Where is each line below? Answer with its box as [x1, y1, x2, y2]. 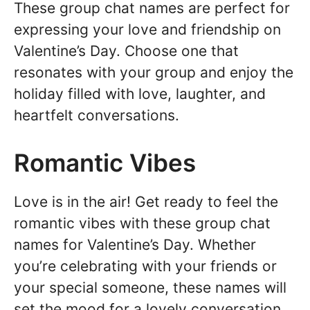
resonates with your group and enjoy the [14, 64, 293, 81]
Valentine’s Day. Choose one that [14, 42, 239, 60]
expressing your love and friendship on [14, 21, 281, 38]
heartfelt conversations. [14, 107, 179, 124]
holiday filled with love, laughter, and [14, 85, 266, 102]
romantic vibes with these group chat [14, 214, 271, 232]
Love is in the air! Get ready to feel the [14, 192, 278, 210]
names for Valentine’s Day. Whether [14, 235, 256, 253]
